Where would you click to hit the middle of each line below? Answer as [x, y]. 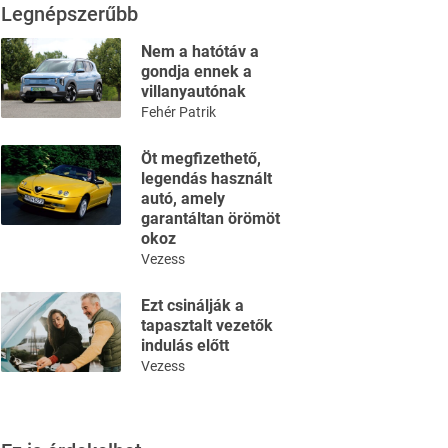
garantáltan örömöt [210, 218]
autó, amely [183, 198]
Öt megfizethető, [201, 158]
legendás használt [206, 178]
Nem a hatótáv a [200, 51]
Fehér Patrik [178, 112]
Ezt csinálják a [192, 305]
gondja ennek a [196, 71]
